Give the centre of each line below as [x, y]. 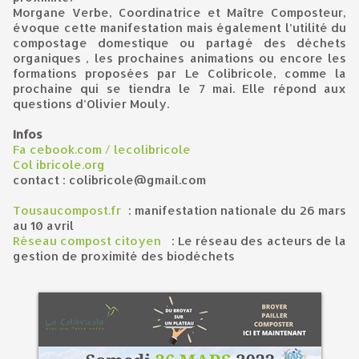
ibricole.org [71, 164]
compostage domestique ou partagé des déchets [179, 42]
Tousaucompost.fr [67, 210]
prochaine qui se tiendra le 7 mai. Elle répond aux [179, 88]
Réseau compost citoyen [87, 240]
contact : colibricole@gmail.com [109, 179]
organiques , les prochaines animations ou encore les [179, 58]
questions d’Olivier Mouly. [91, 103]
